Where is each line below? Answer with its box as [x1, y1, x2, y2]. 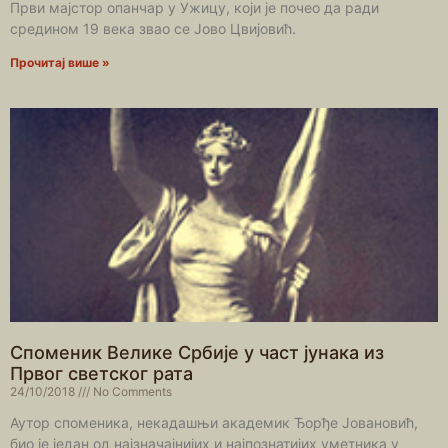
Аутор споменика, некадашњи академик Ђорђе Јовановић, [10, 414, 418, 432]
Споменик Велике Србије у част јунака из [10, 342, 384, 364]
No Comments [90, 384, 172, 400]
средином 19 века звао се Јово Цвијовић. [10, 20, 296, 38]
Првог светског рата [10, 363, 193, 385]
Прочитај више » [10, 55, 110, 71]
